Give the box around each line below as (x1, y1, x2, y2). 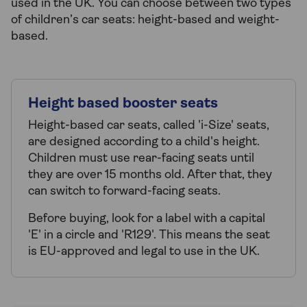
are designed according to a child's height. (28, 136, 260, 149)
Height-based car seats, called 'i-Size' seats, (28, 119, 269, 133)
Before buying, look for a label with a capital (28, 212, 265, 226)
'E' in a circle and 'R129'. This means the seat (28, 229, 270, 243)
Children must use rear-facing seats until (28, 152, 254, 166)
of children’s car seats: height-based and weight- (11, 14, 280, 27)
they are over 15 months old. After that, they (28, 169, 272, 182)
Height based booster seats (28, 97, 218, 112)
